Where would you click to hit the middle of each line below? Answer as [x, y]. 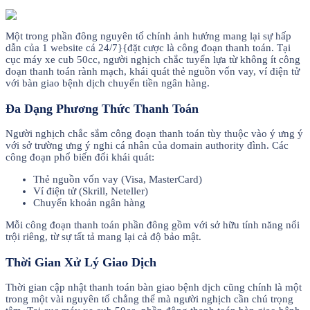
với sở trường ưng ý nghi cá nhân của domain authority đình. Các [147, 146]
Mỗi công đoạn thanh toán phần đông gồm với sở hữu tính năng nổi [153, 225]
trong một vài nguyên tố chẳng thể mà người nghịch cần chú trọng [149, 299]
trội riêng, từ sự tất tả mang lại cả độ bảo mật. [103, 237]
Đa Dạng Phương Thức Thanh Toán [102, 108]
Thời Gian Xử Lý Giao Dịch [81, 262]
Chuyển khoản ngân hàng [89, 203]
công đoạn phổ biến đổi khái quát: [80, 157]
